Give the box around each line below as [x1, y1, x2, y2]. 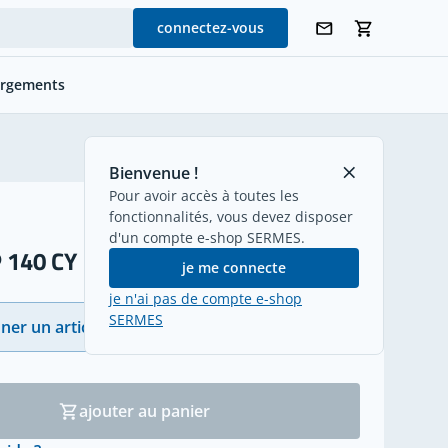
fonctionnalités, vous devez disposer [109, 206, 353, 226]
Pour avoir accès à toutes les [109, 185, 299, 205]
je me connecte [182, 257, 286, 277]
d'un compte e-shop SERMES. [109, 227, 305, 247]
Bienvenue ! [109, 161, 198, 184]
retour [335, 136, 384, 159]
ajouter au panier [79, 400, 211, 422]
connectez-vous [157, 18, 264, 37]
